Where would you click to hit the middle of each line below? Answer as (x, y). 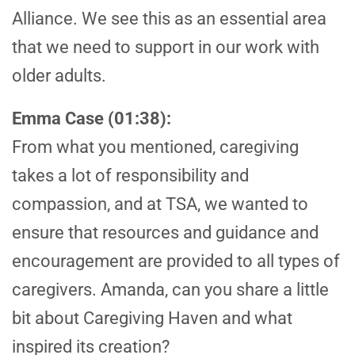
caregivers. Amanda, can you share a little (170, 290)
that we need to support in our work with (166, 48)
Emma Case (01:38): (92, 119)
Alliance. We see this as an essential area (169, 19)
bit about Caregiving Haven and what (152, 319)
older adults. (59, 76)
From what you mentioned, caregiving (155, 147)
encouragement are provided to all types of (176, 261)
